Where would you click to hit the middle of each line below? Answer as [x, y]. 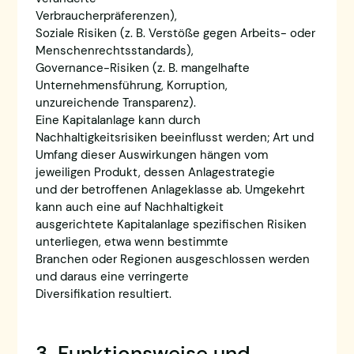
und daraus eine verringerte [112, 276]
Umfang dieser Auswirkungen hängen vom [151, 154]
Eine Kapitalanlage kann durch [118, 120]
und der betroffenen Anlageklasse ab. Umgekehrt [170, 189]
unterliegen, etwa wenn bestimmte [132, 241]
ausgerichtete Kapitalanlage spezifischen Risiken [171, 224]
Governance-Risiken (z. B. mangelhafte [142, 68]
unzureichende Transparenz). [115, 102]
